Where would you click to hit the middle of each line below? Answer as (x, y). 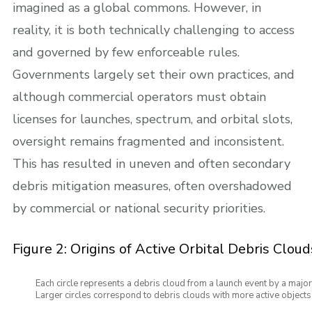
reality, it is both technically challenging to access (154, 30)
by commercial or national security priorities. (139, 208)
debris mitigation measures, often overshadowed (152, 186)
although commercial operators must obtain (139, 96)
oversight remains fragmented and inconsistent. (148, 141)
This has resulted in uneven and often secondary (151, 163)
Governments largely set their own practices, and (154, 74)
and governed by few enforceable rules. (126, 52)
